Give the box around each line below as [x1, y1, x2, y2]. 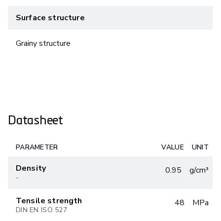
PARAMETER [16, 142, 58, 152]
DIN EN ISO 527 [16, 205, 67, 215]
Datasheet [8, 111, 63, 127]
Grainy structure [16, 37, 71, 49]
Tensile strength [16, 195, 82, 206]
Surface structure [16, 12, 85, 23]
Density [16, 162, 46, 174]
